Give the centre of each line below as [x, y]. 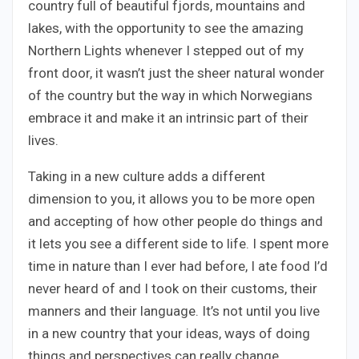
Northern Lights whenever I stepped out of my [166, 50]
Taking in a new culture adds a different [147, 176]
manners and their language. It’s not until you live [174, 311]
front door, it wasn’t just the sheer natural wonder [176, 73]
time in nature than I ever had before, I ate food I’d [178, 266]
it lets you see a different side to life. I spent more [178, 243]
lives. [43, 140]
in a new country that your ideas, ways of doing [169, 333]
